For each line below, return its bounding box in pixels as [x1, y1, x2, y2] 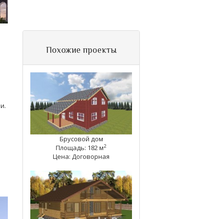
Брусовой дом [59, 134, 103, 143]
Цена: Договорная [53, 152, 109, 161]
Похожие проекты [45, 45, 117, 55]
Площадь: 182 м [56, 143, 104, 152]
